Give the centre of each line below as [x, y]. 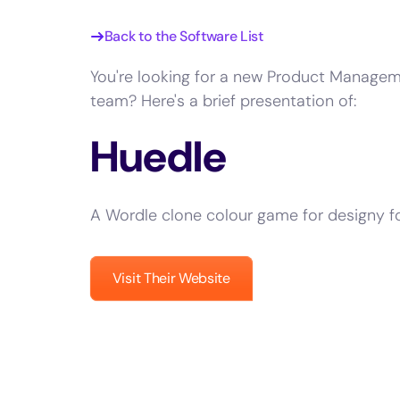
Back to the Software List [183, 36]
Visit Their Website [171, 278]
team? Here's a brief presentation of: [223, 101]
